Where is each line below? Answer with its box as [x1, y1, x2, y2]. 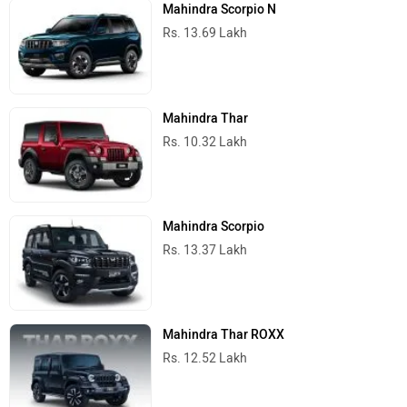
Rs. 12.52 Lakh [163, 350, 248, 366]
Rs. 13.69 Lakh [163, 25, 248, 42]
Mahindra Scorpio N [163, 2, 277, 18]
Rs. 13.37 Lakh [163, 242, 248, 258]
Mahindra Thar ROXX [163, 326, 285, 342]
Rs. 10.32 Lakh [163, 134, 248, 150]
